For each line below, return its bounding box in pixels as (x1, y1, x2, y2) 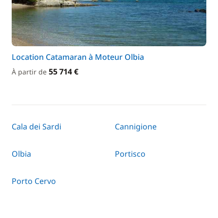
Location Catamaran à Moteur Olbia (12, 52, 144, 62)
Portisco (115, 148, 145, 159)
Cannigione (115, 121, 157, 132)
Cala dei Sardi (12, 121, 61, 132)
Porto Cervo (12, 176, 56, 186)
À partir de (12, 67, 49, 76)
